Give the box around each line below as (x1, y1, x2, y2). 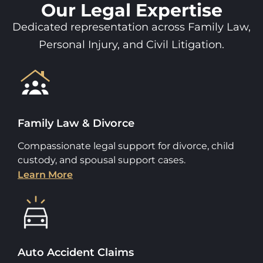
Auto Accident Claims (18, 245, 134, 259)
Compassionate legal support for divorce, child (18, 140, 234, 151)
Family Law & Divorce (18, 116, 134, 130)
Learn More (18, 168, 73, 180)
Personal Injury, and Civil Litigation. (39, 38, 224, 51)
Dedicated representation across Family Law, (12, 20, 251, 33)
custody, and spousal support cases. (18, 154, 186, 166)
